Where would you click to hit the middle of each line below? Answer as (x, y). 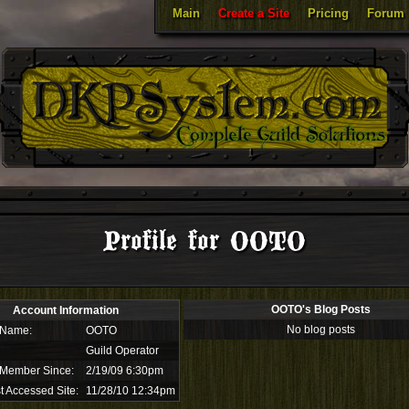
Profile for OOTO (204, 241)
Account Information (66, 310)
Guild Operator (122, 351)
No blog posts (320, 330)
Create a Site (254, 13)
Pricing (328, 13)
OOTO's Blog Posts (320, 309)
